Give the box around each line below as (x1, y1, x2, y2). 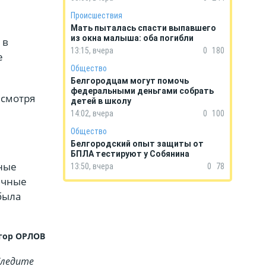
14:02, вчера (71, 109, 113, 118)
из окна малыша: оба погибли (71, 33, 195, 43)
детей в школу (71, 96, 131, 106)
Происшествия (71, 11, 122, 20)
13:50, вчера (71, 161, 113, 171)
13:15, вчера (71, 46, 113, 55)
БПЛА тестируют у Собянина (71, 149, 189, 159)
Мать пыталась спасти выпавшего (71, 23, 216, 33)
